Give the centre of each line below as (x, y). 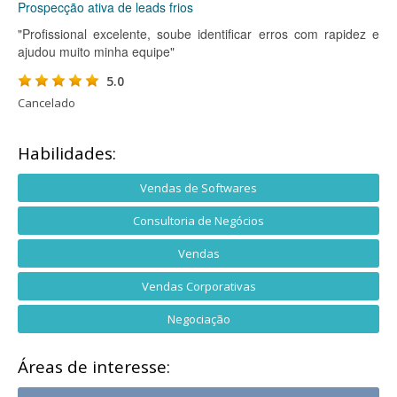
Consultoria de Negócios (198, 221)
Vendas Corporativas (198, 286)
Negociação (198, 319)
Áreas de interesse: (94, 367)
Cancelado (47, 103)
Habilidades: (67, 153)
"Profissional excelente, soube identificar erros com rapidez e (198, 34)
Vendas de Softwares (198, 188)
